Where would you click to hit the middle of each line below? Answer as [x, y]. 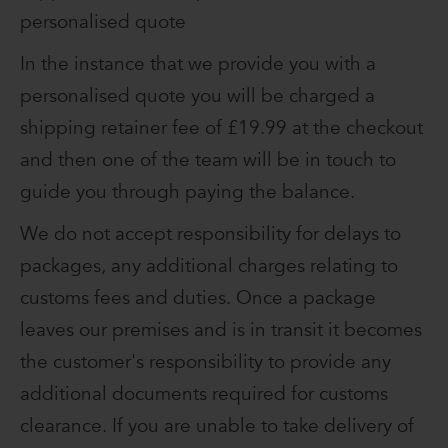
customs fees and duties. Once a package [198, 298]
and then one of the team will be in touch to [208, 160]
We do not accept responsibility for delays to [210, 234]
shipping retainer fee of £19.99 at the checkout [221, 128]
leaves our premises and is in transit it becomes [221, 330]
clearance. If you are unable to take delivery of [217, 426]
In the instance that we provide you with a [198, 64]
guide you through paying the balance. [187, 192]
